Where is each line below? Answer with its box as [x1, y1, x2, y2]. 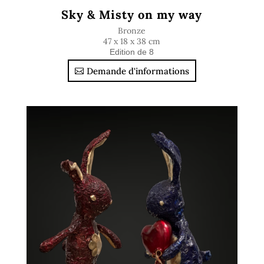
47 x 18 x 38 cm [103, 36, 161, 47]
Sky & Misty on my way [61, 7, 203, 22]
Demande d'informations [86, 65, 189, 77]
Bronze [118, 25, 146, 36]
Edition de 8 [110, 47, 154, 57]
